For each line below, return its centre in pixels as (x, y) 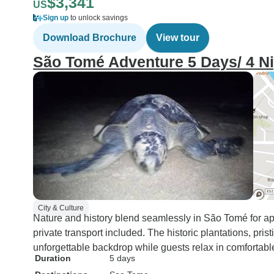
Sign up (56, 18)
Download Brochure (90, 38)
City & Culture (61, 208)
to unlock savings (98, 18)
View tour (178, 38)
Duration (53, 258)
